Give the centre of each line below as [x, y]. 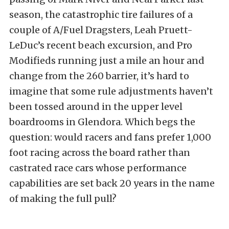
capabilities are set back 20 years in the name [112, 183]
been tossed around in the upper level [96, 107]
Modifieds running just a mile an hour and [107, 61]
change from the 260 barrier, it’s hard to [99, 76]
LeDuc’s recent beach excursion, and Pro [101, 45]
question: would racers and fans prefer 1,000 [110, 137]
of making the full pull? [63, 199]
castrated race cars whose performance [98, 168]
